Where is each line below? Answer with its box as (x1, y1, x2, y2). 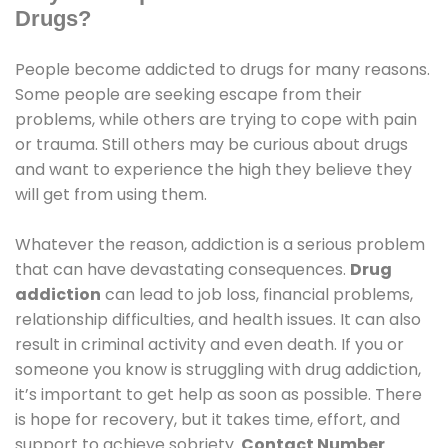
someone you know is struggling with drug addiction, (15, 358, 421, 382)
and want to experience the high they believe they (15, 158, 412, 182)
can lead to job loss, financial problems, (101, 283, 413, 307)
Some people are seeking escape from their (15, 83, 362, 107)
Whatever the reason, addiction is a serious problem (15, 233, 425, 257)
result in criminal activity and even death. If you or (15, 333, 404, 357)
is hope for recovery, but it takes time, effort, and (15, 408, 400, 432)
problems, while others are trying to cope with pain (15, 108, 417, 132)
